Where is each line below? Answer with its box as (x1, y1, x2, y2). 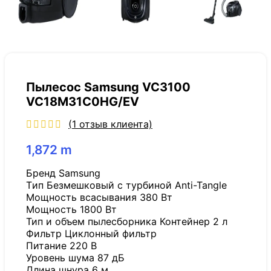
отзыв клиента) (76, 117, 152, 130)
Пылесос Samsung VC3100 (26, 79, 191, 94)
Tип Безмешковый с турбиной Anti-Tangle (26, 179, 227, 192)
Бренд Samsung (26, 167, 100, 180)
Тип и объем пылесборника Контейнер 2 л (26, 215, 227, 228)
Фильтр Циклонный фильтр (26, 227, 157, 240)
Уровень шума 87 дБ (26, 252, 125, 264)
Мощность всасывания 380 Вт (26, 191, 172, 204)
